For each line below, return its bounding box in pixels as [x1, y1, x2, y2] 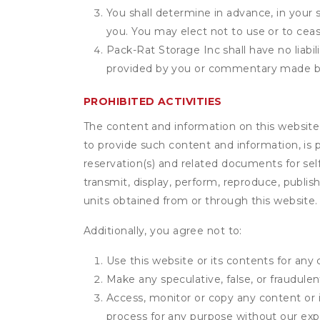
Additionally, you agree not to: [84, 224, 242, 237]
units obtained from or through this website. [84, 194, 318, 207]
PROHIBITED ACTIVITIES [84, 95, 222, 108]
